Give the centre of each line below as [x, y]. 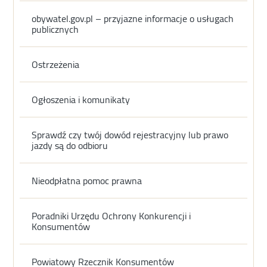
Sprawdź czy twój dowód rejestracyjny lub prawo [130, 135]
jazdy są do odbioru [70, 146]
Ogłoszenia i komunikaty [81, 100]
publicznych [55, 30]
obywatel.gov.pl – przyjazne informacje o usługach [133, 19]
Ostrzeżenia [56, 65]
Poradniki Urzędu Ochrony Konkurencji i [111, 216]
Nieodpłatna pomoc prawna [87, 181]
